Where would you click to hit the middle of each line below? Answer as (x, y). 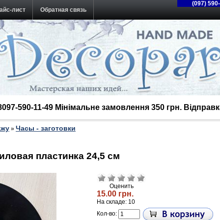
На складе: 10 (116, 202)
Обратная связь (63, 10)
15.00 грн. (115, 194)
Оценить (121, 186)
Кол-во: (108, 214)
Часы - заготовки (46, 128)
